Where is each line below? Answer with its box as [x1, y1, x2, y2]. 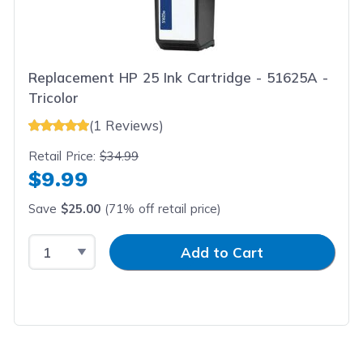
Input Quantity [95, 235, 193, 252]
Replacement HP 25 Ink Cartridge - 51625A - [28, 69, 329, 86]
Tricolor [28, 89, 79, 106]
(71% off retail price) [100, 200, 222, 216]
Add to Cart [181, 243, 263, 261]
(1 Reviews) [89, 116, 164, 134]
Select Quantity [28, 235, 134, 252]
